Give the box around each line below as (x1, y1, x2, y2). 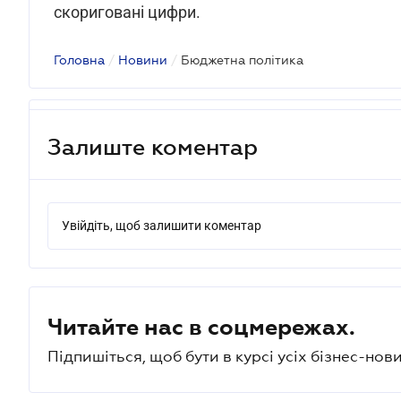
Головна (54, 53, 105, 67)
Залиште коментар (47, 133, 258, 159)
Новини (118, 53, 167, 67)
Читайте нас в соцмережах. (47, 314, 355, 339)
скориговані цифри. (54, 3, 200, 21)
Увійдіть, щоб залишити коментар (62, 218, 261, 233)
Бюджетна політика (181, 53, 303, 67)
